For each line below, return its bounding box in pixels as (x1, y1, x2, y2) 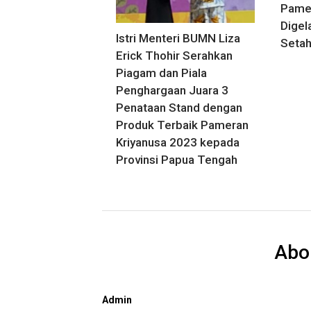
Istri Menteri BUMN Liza (116, 31, 240, 45)
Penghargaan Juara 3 (116, 83, 228, 97)
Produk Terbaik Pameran (116, 117, 249, 132)
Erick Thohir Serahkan (116, 48, 233, 62)
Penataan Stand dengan (116, 100, 242, 115)
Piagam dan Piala (116, 65, 207, 80)
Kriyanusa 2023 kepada (116, 135, 239, 149)
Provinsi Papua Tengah (116, 152, 237, 167)
